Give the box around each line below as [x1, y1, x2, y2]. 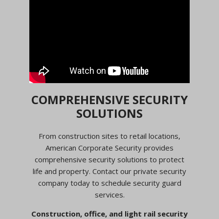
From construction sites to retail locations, [39, 131, 180, 141]
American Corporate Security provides [45, 142, 174, 153]
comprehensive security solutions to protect [35, 154, 184, 164]
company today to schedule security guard [38, 177, 181, 188]
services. [94, 189, 125, 199]
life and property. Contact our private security [33, 166, 186, 176]
